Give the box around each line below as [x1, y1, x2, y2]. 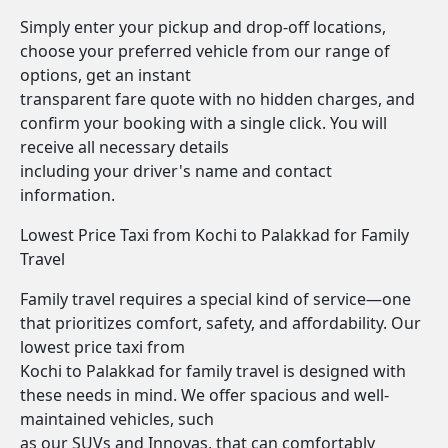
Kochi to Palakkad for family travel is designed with [20, 360, 406, 382]
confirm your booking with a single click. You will [20, 112, 387, 134]
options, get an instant [20, 64, 191, 86]
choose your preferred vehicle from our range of [20, 40, 390, 62]
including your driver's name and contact [20, 160, 332, 182]
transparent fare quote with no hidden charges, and [20, 88, 415, 110]
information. [20, 184, 115, 206]
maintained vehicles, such [20, 408, 214, 430]
